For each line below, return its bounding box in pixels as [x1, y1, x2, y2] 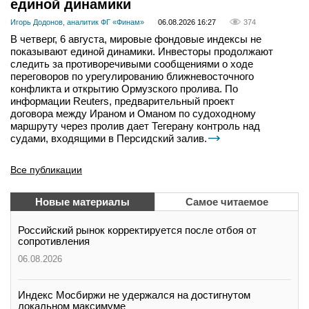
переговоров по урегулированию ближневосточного [10, 70, 254, 82]
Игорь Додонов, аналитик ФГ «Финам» [10, 17, 144, 26]
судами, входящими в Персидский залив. [10, 132, 207, 144]
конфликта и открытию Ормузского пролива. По [10, 82, 238, 94]
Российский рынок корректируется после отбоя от [18, 223, 257, 236]
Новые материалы [35, 195, 130, 208]
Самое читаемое [185, 195, 268, 208]
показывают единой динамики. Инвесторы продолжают [10, 45, 273, 57]
